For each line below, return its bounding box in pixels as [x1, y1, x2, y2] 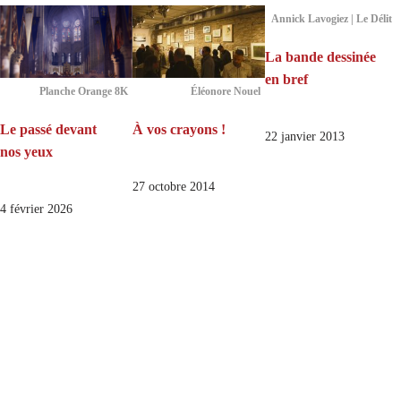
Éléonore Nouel [190, 84, 260, 98]
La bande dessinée [264, 49, 376, 65]
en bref [264, 72, 308, 88]
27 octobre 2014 [132, 179, 215, 193]
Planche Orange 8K [38, 84, 128, 98]
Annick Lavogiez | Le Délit [271, 13, 393, 26]
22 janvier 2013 [264, 130, 345, 144]
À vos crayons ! [132, 121, 226, 137]
